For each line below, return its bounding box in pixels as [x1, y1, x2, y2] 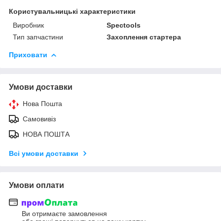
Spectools [107, 21, 141, 29]
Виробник [13, 21, 44, 29]
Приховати [9, 50, 47, 59]
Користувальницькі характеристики [9, 7, 136, 15]
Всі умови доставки [9, 149, 78, 157]
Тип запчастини [13, 33, 63, 41]
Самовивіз [23, 114, 56, 123]
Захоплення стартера [107, 33, 182, 41]
